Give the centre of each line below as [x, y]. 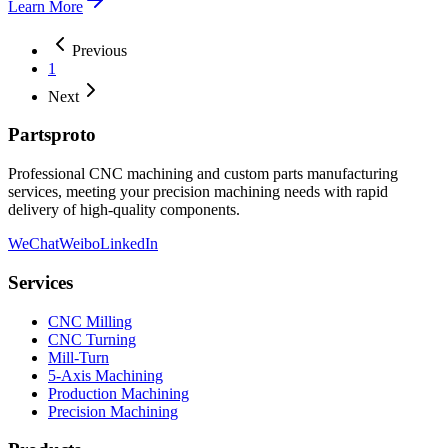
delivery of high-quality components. [124, 210]
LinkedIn [129, 244]
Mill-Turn [78, 357]
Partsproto [52, 135]
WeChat [33, 244]
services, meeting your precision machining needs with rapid [198, 192]
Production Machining [118, 393]
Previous [99, 50]
